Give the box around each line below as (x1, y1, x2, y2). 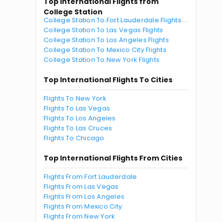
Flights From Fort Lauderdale (44, 172, 137, 181)
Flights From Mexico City (44, 202, 122, 211)
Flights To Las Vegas (44, 104, 111, 113)
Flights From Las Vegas (44, 182, 119, 191)
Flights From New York (44, 212, 115, 221)
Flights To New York (44, 94, 107, 103)
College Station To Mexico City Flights (44, 45, 166, 55)
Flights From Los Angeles (44, 192, 125, 201)
